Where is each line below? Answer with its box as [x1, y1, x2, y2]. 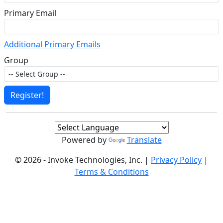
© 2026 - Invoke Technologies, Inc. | [15, 154, 151, 165]
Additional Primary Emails [4, 38, 101, 50]
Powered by [61, 134, 109, 145]
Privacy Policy [151, 154, 202, 165]
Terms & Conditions [74, 166, 149, 177]
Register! [10, 89, 44, 101]
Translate [126, 134, 162, 145]
